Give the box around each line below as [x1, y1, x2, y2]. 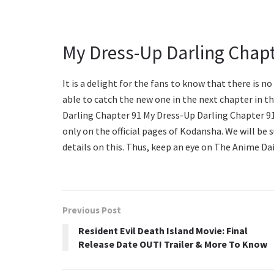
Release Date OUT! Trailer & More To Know [78, 237, 267, 250]
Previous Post [62, 204, 121, 216]
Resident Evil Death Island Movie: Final [78, 224, 248, 237]
